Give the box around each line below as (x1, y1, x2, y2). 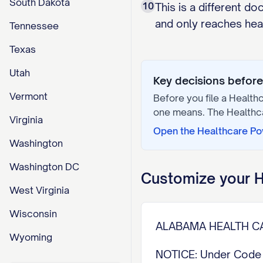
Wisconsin (9, 208, 57, 220)
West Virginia (9, 184, 69, 196)
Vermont (9, 90, 48, 102)
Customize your (141, 170, 254, 187)
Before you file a (153, 92, 229, 104)
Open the (153, 125, 197, 137)
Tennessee (9, 20, 59, 32)
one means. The (153, 106, 227, 118)
